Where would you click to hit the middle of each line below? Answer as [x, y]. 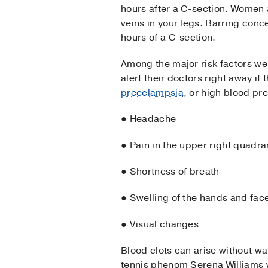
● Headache [149, 119]
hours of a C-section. [168, 38]
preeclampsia [152, 93]
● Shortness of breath [170, 172]
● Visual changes [160, 225]
